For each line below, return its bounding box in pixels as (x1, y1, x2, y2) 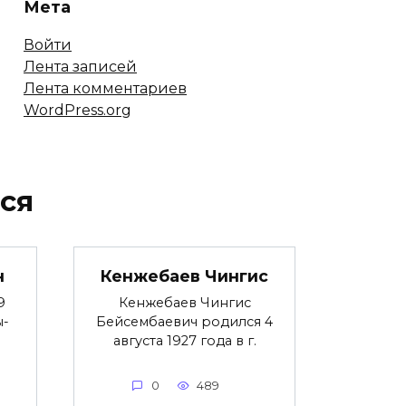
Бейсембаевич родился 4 (96, 314, 273, 331)
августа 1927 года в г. (112, 333, 256, 350)
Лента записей (24, 58, 137, 76)
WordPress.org (24, 101, 131, 120)
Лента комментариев (24, 80, 187, 98)
